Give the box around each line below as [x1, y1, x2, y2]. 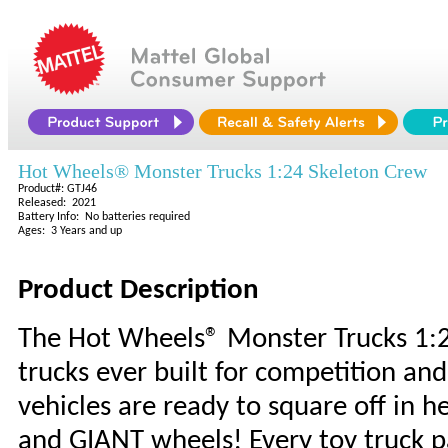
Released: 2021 [18, 197, 96, 209]
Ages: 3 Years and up [18, 225, 122, 237]
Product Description [18, 276, 259, 305]
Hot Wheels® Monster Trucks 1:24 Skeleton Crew [18, 160, 427, 182]
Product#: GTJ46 [18, 183, 97, 195]
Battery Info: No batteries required [18, 211, 190, 223]
